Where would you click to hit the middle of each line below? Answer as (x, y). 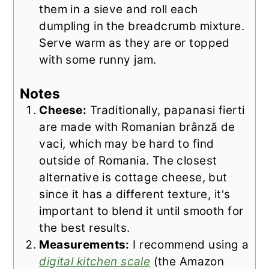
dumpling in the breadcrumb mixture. (142, 26)
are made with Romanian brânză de (137, 127)
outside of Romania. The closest (128, 160)
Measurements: (84, 244)
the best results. (85, 228)
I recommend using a (189, 244)
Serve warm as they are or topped (134, 43)
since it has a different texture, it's (135, 194)
